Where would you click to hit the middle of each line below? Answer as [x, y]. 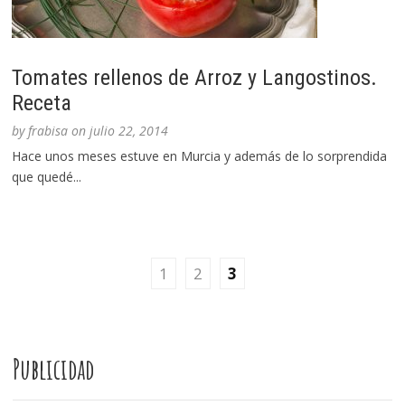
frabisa [48, 131]
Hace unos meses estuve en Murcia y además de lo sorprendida [200, 156]
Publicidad [53, 370]
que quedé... [47, 177]
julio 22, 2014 [129, 131]
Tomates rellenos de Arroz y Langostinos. [195, 78]
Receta [42, 104]
